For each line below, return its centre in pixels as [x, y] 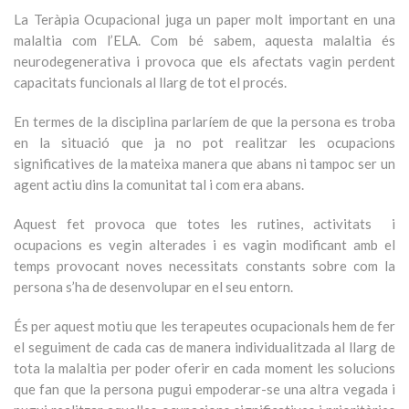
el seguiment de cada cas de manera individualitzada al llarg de [204, 347]
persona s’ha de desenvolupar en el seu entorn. [153, 287]
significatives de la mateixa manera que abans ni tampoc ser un [204, 163]
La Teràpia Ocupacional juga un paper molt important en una [204, 19]
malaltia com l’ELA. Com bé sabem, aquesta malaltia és [204, 40]
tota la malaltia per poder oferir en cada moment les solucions [204, 368]
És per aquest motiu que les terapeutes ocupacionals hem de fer [204, 326]
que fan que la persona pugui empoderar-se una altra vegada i [204, 389]
